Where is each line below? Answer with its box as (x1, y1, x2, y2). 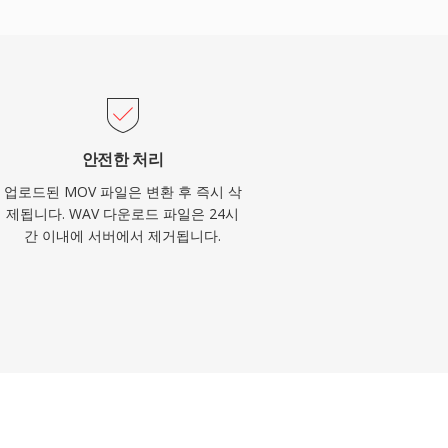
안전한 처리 (81, 148, 164, 170)
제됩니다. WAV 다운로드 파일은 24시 (6, 204, 240, 223)
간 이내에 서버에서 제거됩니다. (24, 226, 222, 245)
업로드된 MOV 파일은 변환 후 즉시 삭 (3, 182, 242, 201)
